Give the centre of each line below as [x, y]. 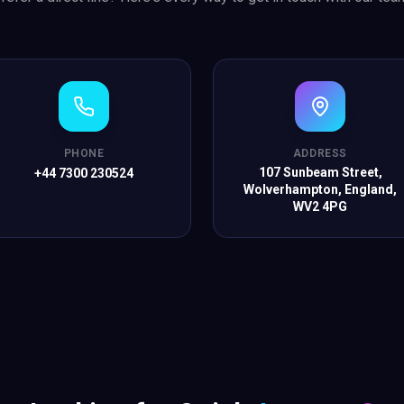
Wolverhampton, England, [320, 189]
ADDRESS [320, 153]
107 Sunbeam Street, [320, 172]
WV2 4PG [320, 207]
